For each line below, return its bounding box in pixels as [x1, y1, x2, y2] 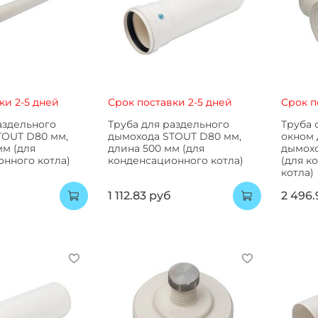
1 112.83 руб [107, 189, 171, 203]
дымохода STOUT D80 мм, [107, 129, 241, 143]
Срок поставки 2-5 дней [107, 95, 232, 109]
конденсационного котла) [107, 153, 243, 167]
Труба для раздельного [107, 117, 229, 131]
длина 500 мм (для [107, 141, 204, 155]
